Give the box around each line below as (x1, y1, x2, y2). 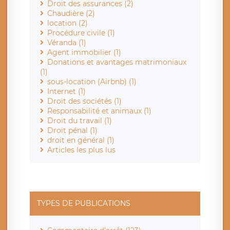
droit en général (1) (47, 136, 114, 145)
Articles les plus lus (47, 145, 116, 155)
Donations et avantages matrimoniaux (47, 57, 186, 67)
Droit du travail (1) (47, 116, 112, 126)
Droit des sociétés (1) (47, 97, 122, 106)
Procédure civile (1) (47, 28, 115, 38)
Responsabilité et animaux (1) (47, 106, 151, 116)
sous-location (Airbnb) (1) (47, 77, 137, 87)
